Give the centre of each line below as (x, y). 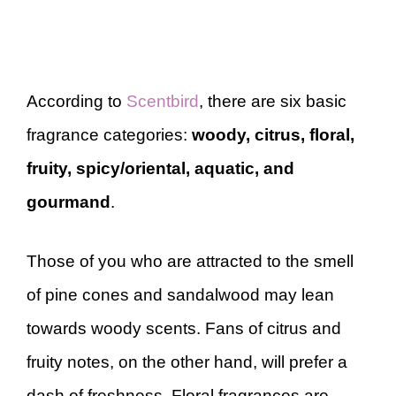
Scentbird (163, 101)
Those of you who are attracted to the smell (190, 261)
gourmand (69, 202)
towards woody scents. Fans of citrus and (184, 328)
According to (76, 101)
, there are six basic (273, 101)
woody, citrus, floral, (273, 135)
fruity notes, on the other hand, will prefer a (187, 362)
